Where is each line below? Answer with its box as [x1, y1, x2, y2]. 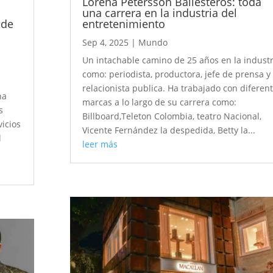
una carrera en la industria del [82, 5, 238, 21]
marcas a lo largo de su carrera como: [82, 96, 237, 108]
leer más [82, 138, 118, 151]
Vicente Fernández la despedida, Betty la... [82, 124, 256, 136]
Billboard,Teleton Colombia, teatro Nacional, [82, 110, 262, 122]
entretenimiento [82, 16, 166, 32]
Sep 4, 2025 [82, 37, 129, 49]
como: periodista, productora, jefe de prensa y [82, 68, 271, 80]
